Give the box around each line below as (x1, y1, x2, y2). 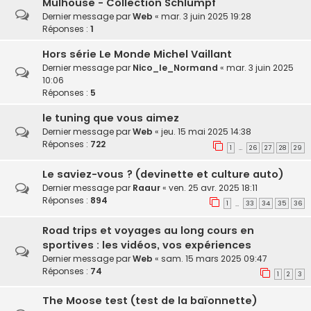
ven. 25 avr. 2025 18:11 (169, 181, 258, 194)
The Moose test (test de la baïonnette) (42, 294, 258, 308)
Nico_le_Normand (133, 62, 218, 74)
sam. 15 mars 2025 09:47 (161, 252, 267, 264)
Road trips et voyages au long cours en (42, 223, 254, 237)
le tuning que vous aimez (42, 111, 179, 126)
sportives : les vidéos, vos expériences (42, 237, 251, 252)
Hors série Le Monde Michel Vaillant (42, 47, 232, 62)
